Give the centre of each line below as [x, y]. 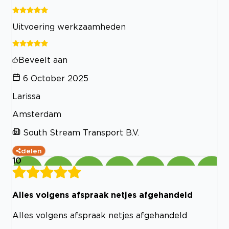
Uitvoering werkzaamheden [69, 26]
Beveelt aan [43, 60]
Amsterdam [37, 114]
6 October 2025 [56, 78]
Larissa [26, 96]
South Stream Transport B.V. [81, 132]
